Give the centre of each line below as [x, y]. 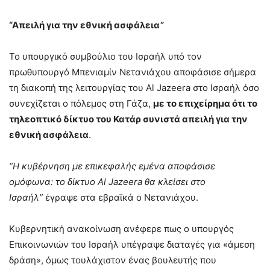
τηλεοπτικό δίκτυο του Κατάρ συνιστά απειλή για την [128, 119]
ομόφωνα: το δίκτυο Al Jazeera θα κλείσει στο [107, 182]
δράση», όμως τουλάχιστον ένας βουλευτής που [113, 260]
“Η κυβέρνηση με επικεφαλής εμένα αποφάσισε [112, 166]
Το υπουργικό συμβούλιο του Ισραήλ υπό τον [105, 57]
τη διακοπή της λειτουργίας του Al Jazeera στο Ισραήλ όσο [134, 88]
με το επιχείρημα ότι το [205, 104]
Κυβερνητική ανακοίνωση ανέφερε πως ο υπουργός [121, 229]
